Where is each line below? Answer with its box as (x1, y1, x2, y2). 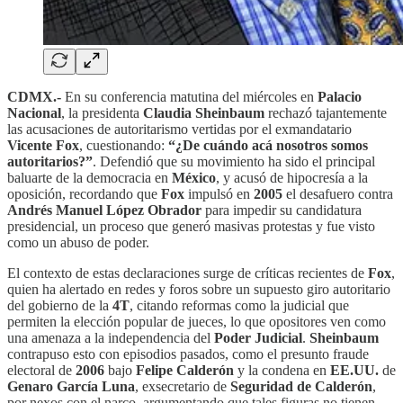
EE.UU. (330, 362, 379, 378)
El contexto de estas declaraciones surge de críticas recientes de (7, 264, 368, 281)
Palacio (318, 88, 362, 104)
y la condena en (234, 362, 330, 378)
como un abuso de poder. (7, 234, 149, 250)
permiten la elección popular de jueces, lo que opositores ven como (7, 313, 386, 329)
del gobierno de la (7, 297, 112, 313)
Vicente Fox (7, 137, 79, 153)
